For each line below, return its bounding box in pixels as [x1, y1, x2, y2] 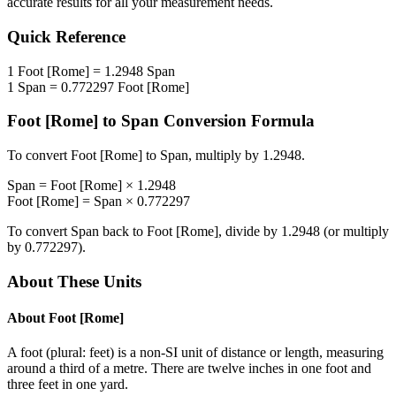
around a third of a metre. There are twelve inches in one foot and [7, 361, 371, 377]
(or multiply [320, 224, 389, 240]
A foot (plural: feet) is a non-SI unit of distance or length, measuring [7, 345, 384, 361]
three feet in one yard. [7, 377, 128, 392]
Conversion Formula [159, 111, 315, 131]
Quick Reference [7, 27, 126, 47]
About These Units [7, 271, 141, 291]
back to [99, 224, 147, 240]
